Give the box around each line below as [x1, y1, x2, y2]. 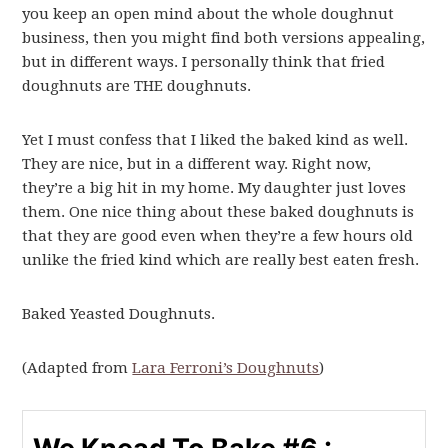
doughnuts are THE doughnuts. [22, 77, 252, 96]
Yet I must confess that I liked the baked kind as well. [22, 131, 409, 150]
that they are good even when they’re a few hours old [22, 227, 414, 246]
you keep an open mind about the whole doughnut [22, 5, 395, 24]
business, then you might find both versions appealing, [22, 29, 426, 48]
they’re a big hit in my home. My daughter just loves [22, 179, 407, 198]
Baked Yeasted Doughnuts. [22, 305, 216, 324]
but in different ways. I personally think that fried [22, 53, 386, 72]
